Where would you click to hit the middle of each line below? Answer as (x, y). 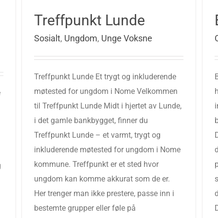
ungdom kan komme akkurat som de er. (102, 179)
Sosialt (47, 38)
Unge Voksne (127, 38)
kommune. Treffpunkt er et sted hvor (96, 164)
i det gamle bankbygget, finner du (91, 120)
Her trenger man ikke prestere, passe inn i (104, 193)
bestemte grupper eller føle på (85, 208)
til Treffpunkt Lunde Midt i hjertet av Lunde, (108, 106)
